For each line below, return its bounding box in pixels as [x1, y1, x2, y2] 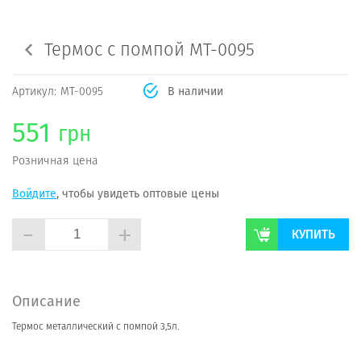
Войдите [12, 185, 56, 201]
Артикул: [12, 83, 56, 99]
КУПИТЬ [292, 226, 335, 243]
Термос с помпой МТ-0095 [44, 37, 255, 62]
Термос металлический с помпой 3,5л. [12, 319, 179, 333]
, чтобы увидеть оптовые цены [56, 185, 219, 201]
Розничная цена [12, 152, 98, 168]
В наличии [168, 83, 223, 99]
